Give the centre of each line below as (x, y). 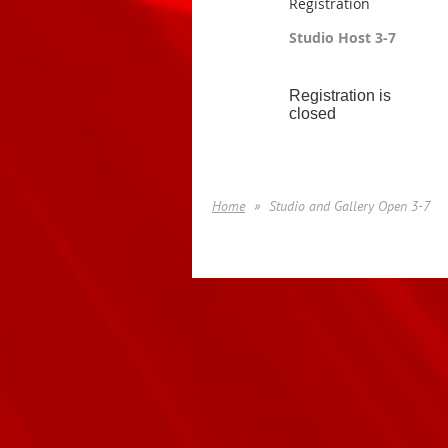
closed (312, 113)
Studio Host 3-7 (342, 37)
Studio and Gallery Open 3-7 (349, 206)
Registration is (340, 95)
